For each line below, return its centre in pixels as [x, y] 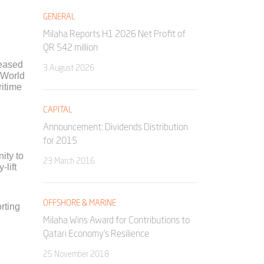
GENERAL [59, 16]
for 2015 [60, 140]
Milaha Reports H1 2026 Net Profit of [114, 34]
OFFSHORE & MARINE [80, 202]
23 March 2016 [69, 161]
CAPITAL [58, 109]
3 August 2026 [69, 67]
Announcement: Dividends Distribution [115, 127]
